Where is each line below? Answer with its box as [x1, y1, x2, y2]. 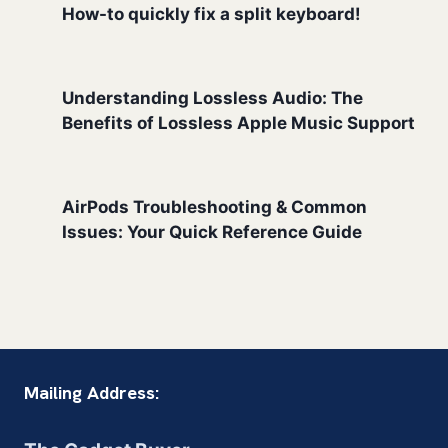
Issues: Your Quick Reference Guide [62, 222, 362, 243]
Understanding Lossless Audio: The [62, 88, 363, 109]
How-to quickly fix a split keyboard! [62, 4, 361, 25]
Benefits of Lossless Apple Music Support [62, 113, 415, 134]
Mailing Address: [24, 380, 159, 404]
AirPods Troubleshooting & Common [62, 197, 367, 218]
